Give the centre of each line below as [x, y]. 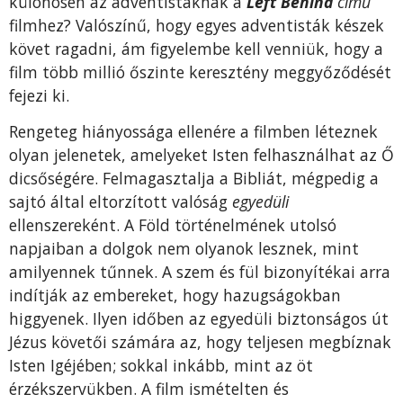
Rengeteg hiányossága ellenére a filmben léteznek [193, 132]
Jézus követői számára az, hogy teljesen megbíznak [200, 342]
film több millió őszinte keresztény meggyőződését [200, 72]
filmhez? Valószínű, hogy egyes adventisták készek [197, 26]
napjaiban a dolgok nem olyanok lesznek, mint [184, 249]
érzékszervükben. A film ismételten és [149, 389]
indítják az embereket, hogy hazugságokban [175, 296]
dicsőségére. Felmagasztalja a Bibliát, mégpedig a [194, 179]
